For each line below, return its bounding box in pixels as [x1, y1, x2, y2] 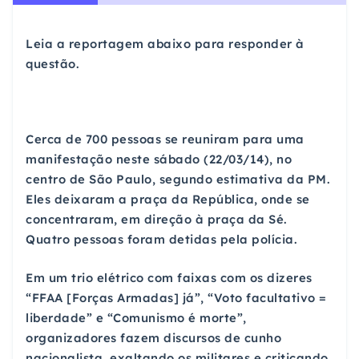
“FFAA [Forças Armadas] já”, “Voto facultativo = [26, 289, 327, 305]
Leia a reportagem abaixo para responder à [26, 35, 305, 51]
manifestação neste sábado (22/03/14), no [26, 151, 292, 167]
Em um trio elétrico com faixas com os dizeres [26, 269, 313, 285]
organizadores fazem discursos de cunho [26, 329, 281, 345]
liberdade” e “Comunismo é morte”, [26, 309, 247, 325]
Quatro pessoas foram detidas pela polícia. [26, 232, 297, 248]
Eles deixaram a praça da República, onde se [26, 192, 310, 208]
